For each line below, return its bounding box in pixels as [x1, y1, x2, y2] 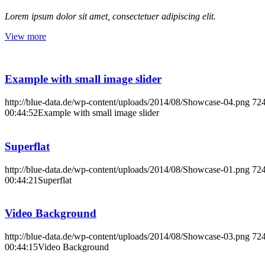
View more [5, 31, 46, 41]
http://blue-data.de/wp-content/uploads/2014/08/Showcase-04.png [5, 97, 250, 108]
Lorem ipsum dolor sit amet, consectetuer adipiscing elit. [5, 11, 216, 21]
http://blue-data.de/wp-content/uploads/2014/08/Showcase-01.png [5, 164, 250, 174]
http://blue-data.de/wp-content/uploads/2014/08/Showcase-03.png [5, 231, 250, 242]
